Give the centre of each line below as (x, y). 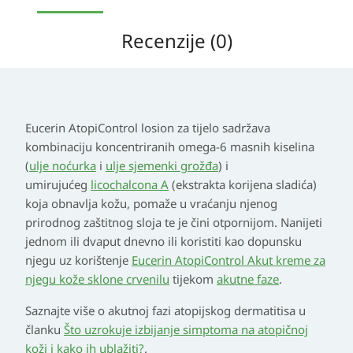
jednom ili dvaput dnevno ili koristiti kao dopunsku (163, 242)
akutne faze (248, 279)
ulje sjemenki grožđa (162, 166)
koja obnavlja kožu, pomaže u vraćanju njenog (151, 204)
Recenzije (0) (176, 41)
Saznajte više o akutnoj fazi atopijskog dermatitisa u (165, 311)
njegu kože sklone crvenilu (97, 279)
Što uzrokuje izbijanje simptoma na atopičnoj (186, 330)
